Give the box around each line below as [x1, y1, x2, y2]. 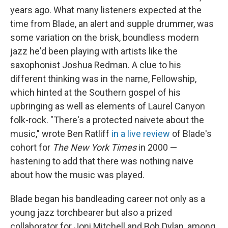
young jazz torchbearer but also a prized [10, 207, 172, 218]
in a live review [111, 128, 170, 139]
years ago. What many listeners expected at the [10, 4, 202, 15]
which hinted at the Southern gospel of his [10, 87, 181, 98]
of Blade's [170, 128, 212, 139]
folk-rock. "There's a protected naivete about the [10, 114, 204, 125]
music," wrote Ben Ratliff [10, 128, 111, 139]
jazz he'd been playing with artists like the [10, 45, 178, 56]
